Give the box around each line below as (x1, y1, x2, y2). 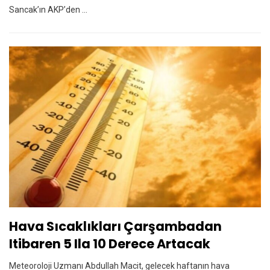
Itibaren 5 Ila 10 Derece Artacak (9, 235, 210, 253)
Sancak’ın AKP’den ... (9, 4, 87, 14)
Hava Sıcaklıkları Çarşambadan (9, 218, 222, 236)
